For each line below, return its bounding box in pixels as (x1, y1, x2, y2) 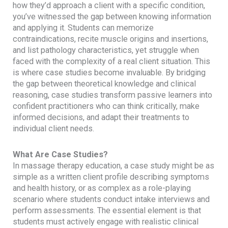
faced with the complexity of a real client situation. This (13, 56, 211, 66)
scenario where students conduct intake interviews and (13, 194, 210, 204)
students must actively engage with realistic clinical (13, 216, 199, 226)
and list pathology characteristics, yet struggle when (13, 45, 199, 55)
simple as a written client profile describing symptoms (13, 172, 210, 182)
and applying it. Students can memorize (13, 22, 154, 33)
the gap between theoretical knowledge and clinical (13, 78, 196, 89)
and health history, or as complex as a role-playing (13, 183, 191, 193)
